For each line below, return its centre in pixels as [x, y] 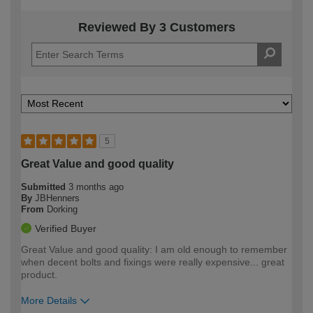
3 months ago [96, 187]
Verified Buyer [66, 228]
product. [39, 274]
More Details [49, 300]
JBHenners [57, 198]
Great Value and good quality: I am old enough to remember [154, 249]
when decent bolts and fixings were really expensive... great [153, 262]
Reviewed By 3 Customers [156, 27]
